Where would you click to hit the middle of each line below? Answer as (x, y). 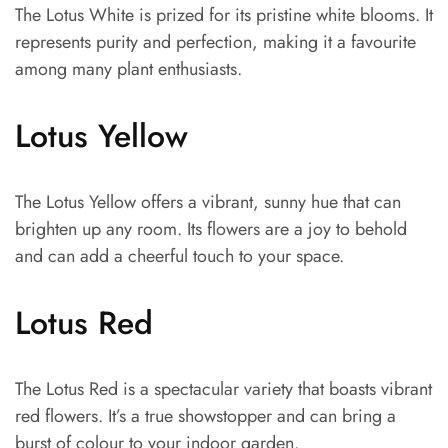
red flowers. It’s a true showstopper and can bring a (205, 416)
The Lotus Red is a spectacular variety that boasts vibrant (223, 389)
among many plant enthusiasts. (128, 69)
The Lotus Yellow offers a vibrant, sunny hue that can (208, 202)
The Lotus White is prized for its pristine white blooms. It (224, 15)
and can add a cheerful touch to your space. (179, 256)
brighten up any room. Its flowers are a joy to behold (211, 229)
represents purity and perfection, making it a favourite (215, 42)
